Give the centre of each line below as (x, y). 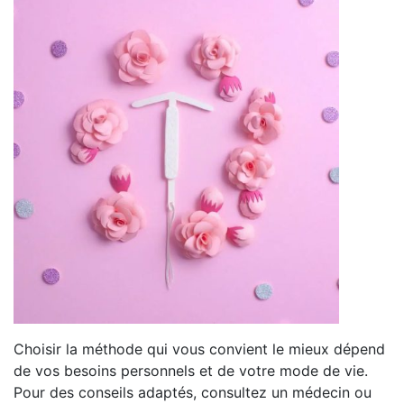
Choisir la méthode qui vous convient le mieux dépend (199, 349)
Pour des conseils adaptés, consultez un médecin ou (193, 392)
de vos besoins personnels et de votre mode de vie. (191, 370)
